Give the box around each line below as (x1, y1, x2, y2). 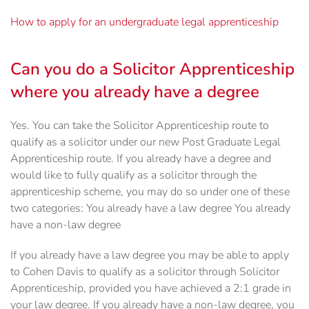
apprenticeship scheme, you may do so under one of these (10, 184, 290, 200)
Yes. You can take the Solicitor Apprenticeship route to (10, 118, 269, 134)
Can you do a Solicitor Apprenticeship (10, 58, 295, 81)
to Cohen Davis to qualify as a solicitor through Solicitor (10, 264, 279, 280)
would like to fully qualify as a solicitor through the (10, 168, 257, 183)
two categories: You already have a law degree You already (10, 201, 290, 217)
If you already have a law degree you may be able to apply (10, 248, 289, 263)
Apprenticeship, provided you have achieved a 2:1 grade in (10, 281, 291, 297)
